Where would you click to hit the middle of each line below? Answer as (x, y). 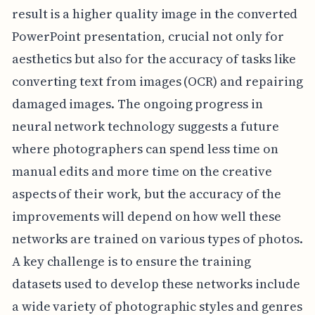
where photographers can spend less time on (145, 148)
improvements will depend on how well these (146, 216)
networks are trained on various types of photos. (157, 238)
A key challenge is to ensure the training (131, 261)
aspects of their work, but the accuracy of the (146, 193)
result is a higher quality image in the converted (155, 13)
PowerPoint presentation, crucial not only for (148, 36)
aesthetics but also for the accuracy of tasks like (154, 58)
